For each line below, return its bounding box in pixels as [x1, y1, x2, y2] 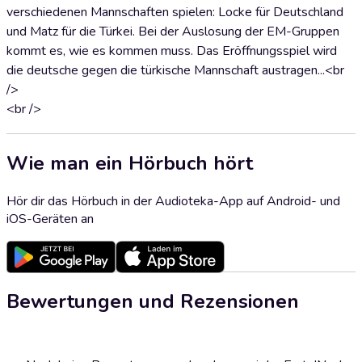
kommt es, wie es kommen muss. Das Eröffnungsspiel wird [6, 42, 337, 60]
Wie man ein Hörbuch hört [6, 149, 253, 176]
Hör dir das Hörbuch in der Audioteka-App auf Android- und [6, 192, 340, 210]
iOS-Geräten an [6, 209, 94, 228]
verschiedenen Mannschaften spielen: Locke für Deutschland [6, 3, 343, 21]
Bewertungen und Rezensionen [6, 288, 299, 314]
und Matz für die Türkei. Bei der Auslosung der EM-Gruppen [6, 23, 339, 40]
